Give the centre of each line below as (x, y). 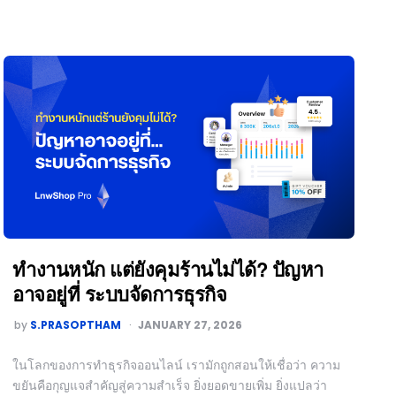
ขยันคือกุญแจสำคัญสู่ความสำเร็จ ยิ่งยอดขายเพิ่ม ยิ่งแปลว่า (170, 385)
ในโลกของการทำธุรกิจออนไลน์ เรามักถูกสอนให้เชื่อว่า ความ (177, 365)
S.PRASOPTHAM (76, 325)
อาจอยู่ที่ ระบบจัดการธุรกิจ (120, 294)
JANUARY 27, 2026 (190, 325)
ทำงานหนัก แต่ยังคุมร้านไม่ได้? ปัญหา (168, 269)
